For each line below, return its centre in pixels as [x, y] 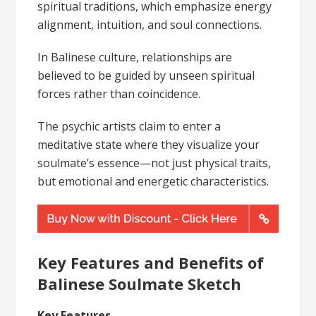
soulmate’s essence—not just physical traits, [154, 163]
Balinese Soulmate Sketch [140, 283]
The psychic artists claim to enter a [129, 126]
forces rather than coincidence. [119, 93]
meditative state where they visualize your [149, 144]
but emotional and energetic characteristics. [153, 181]
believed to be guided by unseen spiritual [146, 75]
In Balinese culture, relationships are [135, 57]
